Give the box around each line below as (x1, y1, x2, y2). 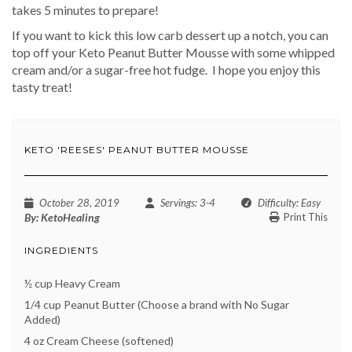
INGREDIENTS (24, 244, 98, 257)
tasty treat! (12, 79, 72, 95)
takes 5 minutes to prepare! (12, 2, 161, 18)
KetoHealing (41, 211, 100, 225)
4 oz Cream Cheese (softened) (24, 334, 174, 348)
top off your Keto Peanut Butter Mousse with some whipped (12, 45, 335, 60)
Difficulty (258, 196, 296, 210)
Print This (284, 211, 328, 224)
